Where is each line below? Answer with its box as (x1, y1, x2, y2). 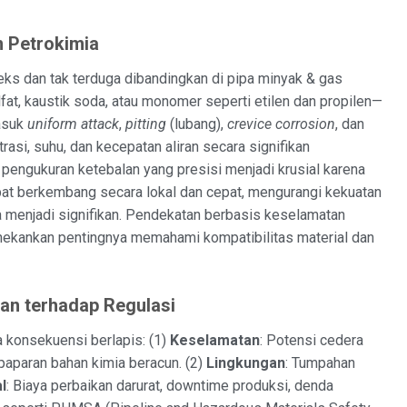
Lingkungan (206, 353, 285, 372)
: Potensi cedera (260, 331, 363, 349)
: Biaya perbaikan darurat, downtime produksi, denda (6, 376, 333, 394)
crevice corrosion (227, 114, 335, 133)
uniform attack (27, 114, 119, 133)
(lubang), (166, 114, 227, 133)
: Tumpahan (285, 353, 355, 372)
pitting (125, 114, 166, 133)
